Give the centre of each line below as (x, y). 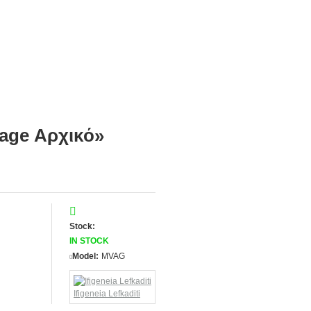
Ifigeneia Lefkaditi (107, 293)
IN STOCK (89, 241)
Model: (85, 257)
